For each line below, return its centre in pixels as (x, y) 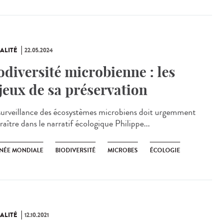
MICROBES (123, 150)
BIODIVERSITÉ (75, 150)
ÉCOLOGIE (165, 150)
